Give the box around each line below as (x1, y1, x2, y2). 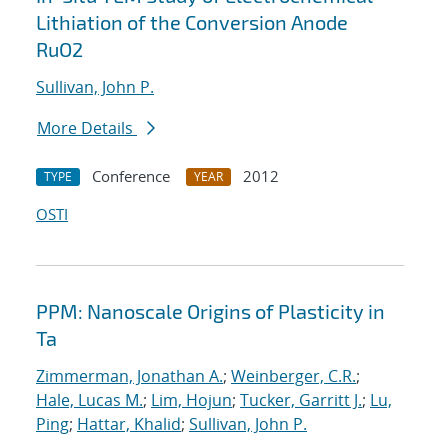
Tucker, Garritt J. (240, 389, 362, 412)
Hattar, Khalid (77, 413, 181, 436)
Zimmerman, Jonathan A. (36, 365, 223, 388)
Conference (92, 166, 170, 187)
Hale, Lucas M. (36, 389, 143, 412)
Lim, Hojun (151, 389, 232, 412)
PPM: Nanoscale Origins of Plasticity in (36, 299, 385, 324)
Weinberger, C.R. (231, 365, 356, 388)
